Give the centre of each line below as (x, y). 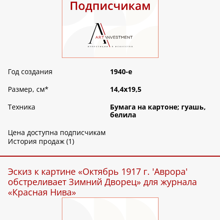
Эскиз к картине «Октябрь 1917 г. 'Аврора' (98, 171)
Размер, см (26, 89)
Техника (22, 107)
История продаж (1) (41, 141)
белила (123, 114)
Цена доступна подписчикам (57, 132)
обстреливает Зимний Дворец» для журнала (102, 181)
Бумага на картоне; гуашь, (158, 107)
